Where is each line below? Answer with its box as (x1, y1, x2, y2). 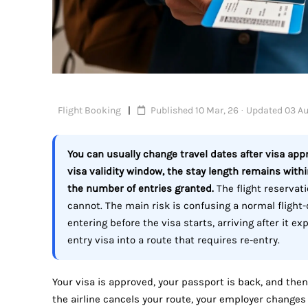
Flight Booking (56, 104, 121, 117)
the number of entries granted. (67, 182, 214, 195)
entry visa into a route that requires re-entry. (67, 234, 280, 247)
